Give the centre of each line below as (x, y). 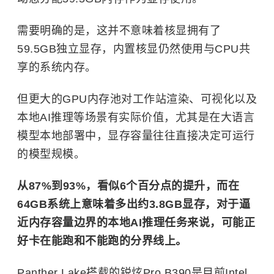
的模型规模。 (51, 154)
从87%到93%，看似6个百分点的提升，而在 (128, 186)
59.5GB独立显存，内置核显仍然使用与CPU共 (134, 49)
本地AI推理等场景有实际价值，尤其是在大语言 (136, 117)
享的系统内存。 (57, 67)
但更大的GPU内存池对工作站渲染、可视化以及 (137, 99)
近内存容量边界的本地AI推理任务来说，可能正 (136, 223)
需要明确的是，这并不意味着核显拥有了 (119, 31)
